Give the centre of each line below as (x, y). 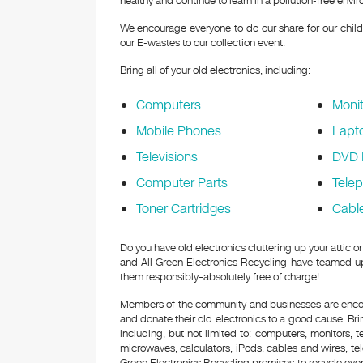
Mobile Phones (178, 131)
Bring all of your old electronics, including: (215, 70)
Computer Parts (181, 183)
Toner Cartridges (183, 209)
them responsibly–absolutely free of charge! (219, 277)
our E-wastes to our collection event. (202, 43)
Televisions (167, 157)
